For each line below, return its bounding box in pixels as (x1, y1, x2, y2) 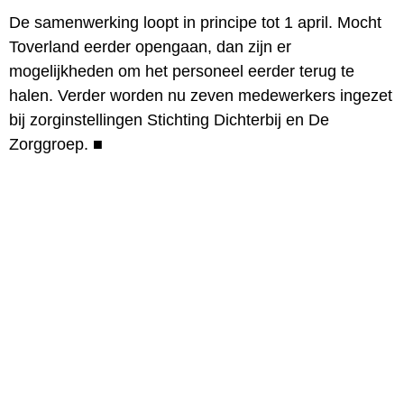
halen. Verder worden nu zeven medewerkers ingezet (9, 86, 392, 105)
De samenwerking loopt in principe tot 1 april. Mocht (9, 13, 381, 32)
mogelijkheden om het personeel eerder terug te (9, 61, 354, 80)
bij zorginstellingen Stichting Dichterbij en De (9, 110, 329, 129)
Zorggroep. (9, 134, 88, 153)
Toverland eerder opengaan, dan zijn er (9, 37, 291, 56)
